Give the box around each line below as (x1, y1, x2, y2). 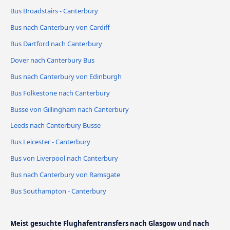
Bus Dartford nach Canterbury (10, 39, 102, 48)
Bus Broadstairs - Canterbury (10, 6, 98, 15)
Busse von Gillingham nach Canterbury (10, 104, 129, 114)
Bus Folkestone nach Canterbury (10, 88, 110, 98)
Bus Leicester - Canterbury (10, 137, 90, 147)
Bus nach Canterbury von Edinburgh (10, 71, 122, 81)
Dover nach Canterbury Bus (10, 55, 94, 65)
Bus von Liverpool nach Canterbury (10, 154, 118, 163)
